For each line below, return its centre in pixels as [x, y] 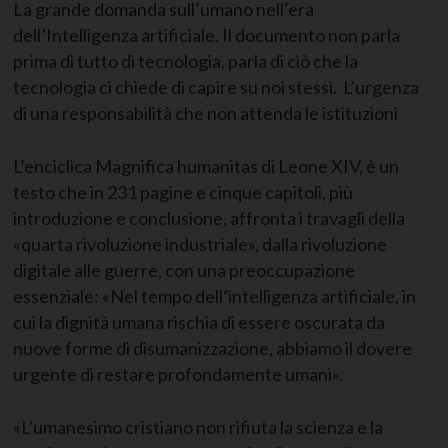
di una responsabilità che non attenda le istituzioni [205, 112]
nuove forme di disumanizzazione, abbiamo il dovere [212, 347]
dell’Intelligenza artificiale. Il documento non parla [206, 34]
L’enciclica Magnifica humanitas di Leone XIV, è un [206, 165]
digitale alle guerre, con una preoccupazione [184, 269]
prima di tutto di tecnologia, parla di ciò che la [185, 60]
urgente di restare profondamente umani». [178, 373]
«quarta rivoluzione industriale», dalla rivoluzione [200, 243]
